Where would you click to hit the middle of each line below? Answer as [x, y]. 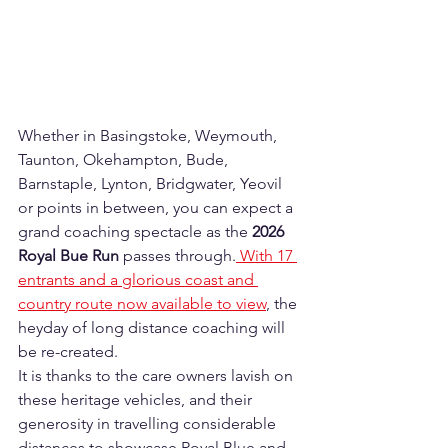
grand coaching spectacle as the [135, 232]
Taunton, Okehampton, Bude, [125, 160]
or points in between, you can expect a [157, 208]
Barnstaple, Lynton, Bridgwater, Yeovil [152, 184]
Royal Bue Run [68, 256]
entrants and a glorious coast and [138, 280]
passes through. [177, 256]
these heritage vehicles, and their [137, 400]
